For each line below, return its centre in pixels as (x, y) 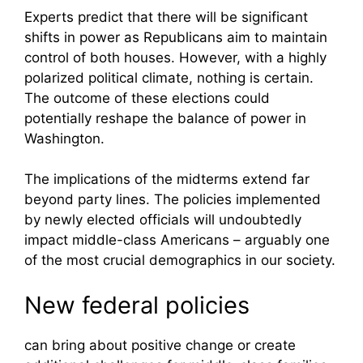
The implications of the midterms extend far (167, 179)
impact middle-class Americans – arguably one (177, 240)
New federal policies (137, 305)
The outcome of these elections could (147, 98)
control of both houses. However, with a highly (175, 57)
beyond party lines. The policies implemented (173, 200)
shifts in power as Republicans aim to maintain (176, 37)
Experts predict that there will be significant (166, 17)
